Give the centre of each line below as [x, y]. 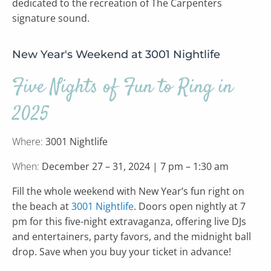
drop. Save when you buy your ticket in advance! [122, 252]
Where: [29, 142]
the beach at [42, 206]
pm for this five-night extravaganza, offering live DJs [129, 221]
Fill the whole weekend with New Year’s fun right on [128, 191]
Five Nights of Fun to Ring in [122, 87]
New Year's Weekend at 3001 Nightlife [116, 54]
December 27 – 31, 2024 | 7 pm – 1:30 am [136, 166]
